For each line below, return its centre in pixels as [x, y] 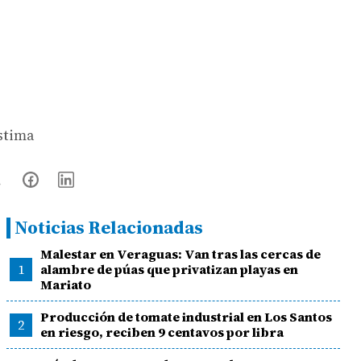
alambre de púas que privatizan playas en [169, 269]
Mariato [65, 284]
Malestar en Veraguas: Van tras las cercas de [180, 254]
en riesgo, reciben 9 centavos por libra [162, 332]
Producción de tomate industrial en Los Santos [186, 317]
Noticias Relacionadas [109, 228]
